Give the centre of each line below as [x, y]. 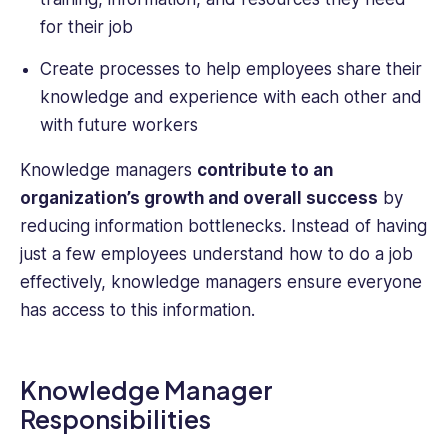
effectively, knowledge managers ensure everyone [221, 281]
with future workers [118, 124]
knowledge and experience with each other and [230, 96]
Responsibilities [115, 419]
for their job [86, 26]
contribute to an [265, 169]
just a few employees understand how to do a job [216, 253]
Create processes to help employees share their [230, 68]
